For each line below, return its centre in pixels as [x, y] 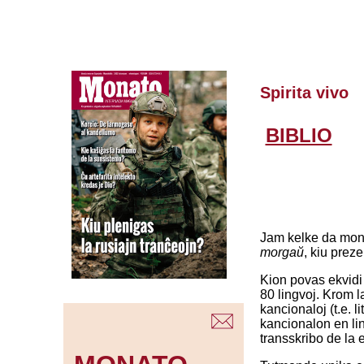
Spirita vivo [304, 93]
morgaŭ [282, 253]
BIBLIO [299, 136]
